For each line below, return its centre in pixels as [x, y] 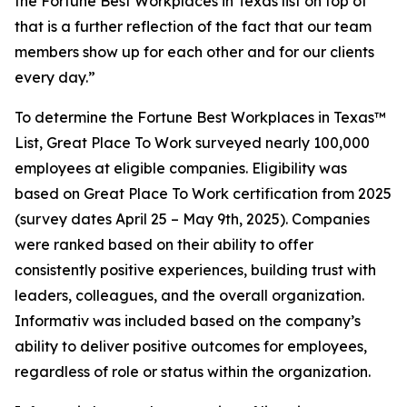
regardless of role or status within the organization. [193, 372]
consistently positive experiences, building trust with [195, 270]
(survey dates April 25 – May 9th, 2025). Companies [192, 219]
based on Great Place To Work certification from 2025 [203, 194]
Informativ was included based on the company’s [188, 321]
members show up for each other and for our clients [194, 52]
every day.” [55, 77]
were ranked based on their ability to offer [164, 244]
